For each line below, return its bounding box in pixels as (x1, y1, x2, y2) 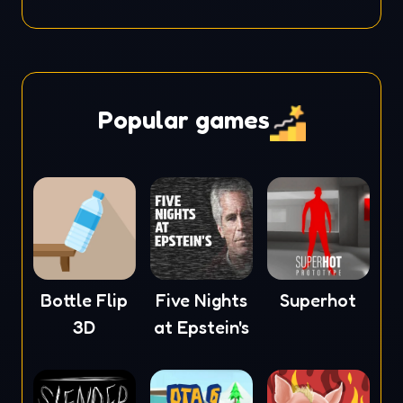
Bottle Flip (40, 290, 129, 312)
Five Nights (155, 290, 247, 312)
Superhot (280, 290, 357, 312)
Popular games (97, 104, 270, 136)
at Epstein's (153, 317, 249, 339)
